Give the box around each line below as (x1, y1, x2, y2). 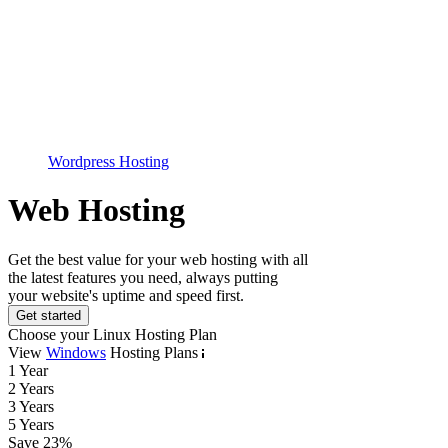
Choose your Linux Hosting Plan (8, 325, 217, 343)
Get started (16, 307, 81, 323)
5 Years (8, 415, 54, 433)
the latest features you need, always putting (8, 268, 278, 286)
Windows (46, 343, 106, 361)
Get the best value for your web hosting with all (8, 250, 308, 268)
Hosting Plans (106, 343, 202, 361)
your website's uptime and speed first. (8, 286, 244, 304)
